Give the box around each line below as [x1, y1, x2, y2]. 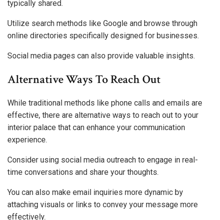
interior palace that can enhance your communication [7, 122, 185, 132]
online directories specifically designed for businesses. [7, 31, 199, 41]
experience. [7, 135, 47, 144]
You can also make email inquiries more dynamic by [7, 187, 183, 197]
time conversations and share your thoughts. [7, 167, 159, 177]
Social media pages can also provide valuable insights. [7, 51, 195, 61]
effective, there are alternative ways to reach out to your [7, 110, 198, 120]
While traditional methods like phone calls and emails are [7, 98, 202, 108]
